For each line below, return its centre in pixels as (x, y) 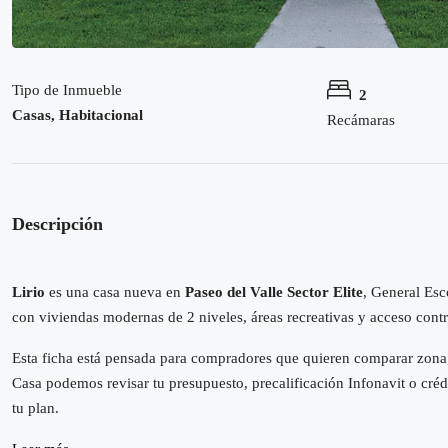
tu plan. (35, 408)
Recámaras (361, 120)
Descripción (57, 224)
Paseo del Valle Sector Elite (274, 292)
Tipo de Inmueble (67, 90)
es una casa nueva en (115, 292)
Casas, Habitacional (77, 115)
